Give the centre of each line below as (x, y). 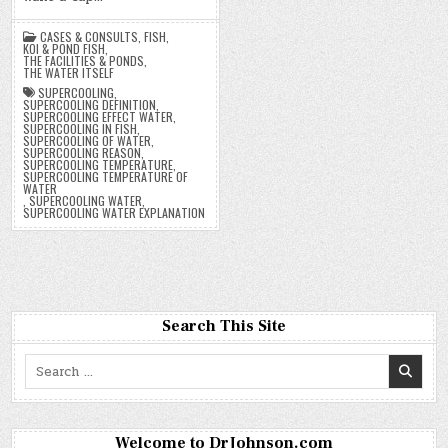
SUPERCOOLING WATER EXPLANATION (114, 213)
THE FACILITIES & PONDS (84, 61)
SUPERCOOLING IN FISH (80, 129)
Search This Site (224, 326)
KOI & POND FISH (64, 49)
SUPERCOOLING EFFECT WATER (98, 117)
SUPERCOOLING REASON (82, 153)
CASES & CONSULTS (89, 37)
